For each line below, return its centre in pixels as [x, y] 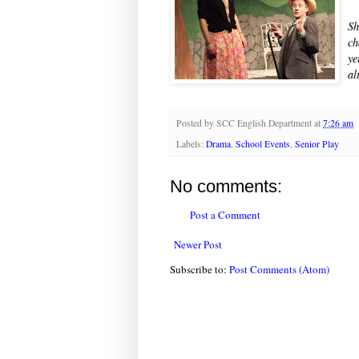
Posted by [196, 123]
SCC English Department [264, 123]
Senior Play [317, 143]
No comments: [226, 186]
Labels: [191, 143]
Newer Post [198, 245]
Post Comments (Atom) [279, 270]
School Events [263, 143]
